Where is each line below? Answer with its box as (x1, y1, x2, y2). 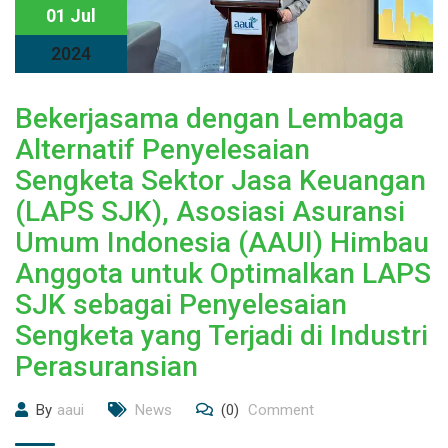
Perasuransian (15, 350, 198, 383)
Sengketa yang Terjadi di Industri (15, 319, 428, 352)
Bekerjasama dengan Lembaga (15, 102, 404, 135)
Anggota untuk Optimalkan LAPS (15, 257, 431, 290)
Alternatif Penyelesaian (15, 133, 310, 166)
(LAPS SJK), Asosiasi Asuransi (15, 195, 405, 228)
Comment (244, 401, 314, 419)
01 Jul (46, 5, 96, 26)
